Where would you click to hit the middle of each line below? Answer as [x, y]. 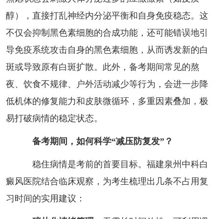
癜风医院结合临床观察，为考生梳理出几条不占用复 [107, 181]
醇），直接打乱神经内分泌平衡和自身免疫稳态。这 [107, 15]
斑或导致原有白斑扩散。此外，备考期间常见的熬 [102, 67]
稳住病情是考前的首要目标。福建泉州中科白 [111, 164]
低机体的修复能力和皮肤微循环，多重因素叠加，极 [107, 101]
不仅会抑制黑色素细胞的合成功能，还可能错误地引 [107, 33]
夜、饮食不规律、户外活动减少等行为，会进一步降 [107, 84]
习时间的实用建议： [45, 198]
